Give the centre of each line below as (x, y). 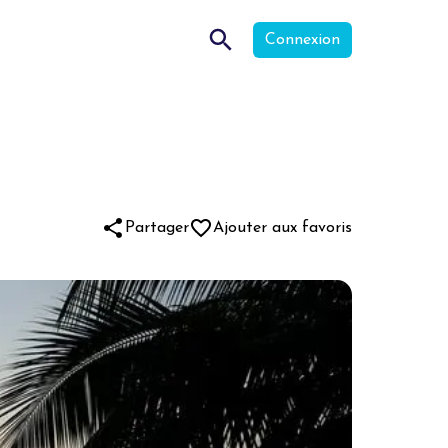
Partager (157, 228)
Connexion (302, 40)
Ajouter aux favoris (282, 228)
